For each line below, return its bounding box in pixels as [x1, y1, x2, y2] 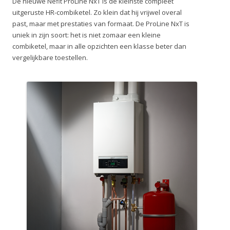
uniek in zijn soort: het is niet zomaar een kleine [12, 30, 161, 40]
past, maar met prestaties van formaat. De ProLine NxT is [12, 19, 189, 28]
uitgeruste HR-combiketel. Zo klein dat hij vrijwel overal [12, 8, 182, 17]
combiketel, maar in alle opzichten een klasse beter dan [12, 42, 186, 51]
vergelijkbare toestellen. [12, 53, 88, 62]
